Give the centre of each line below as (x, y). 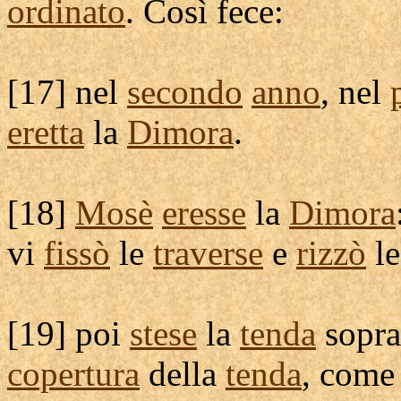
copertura (73, 374)
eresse (204, 213)
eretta (46, 132)
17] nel (73, 92)
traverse (208, 253)
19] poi (74, 333)
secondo (185, 92)
